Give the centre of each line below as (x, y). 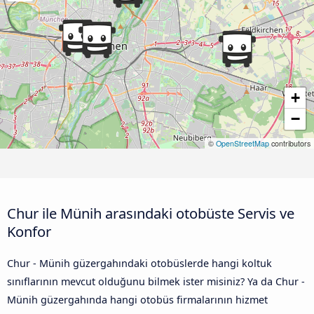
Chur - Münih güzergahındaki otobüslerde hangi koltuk (139, 263)
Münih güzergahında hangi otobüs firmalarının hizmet (137, 299)
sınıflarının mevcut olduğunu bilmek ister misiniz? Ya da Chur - (156, 281)
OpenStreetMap (243, 143)
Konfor (29, 231)
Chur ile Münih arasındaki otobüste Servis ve (151, 213)
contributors (290, 143)
